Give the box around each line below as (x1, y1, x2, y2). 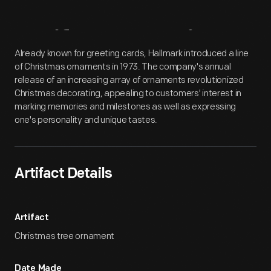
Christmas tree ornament (15, 230, 115, 242)
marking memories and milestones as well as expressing (15, 101, 237, 113)
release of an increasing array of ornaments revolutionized (15, 74, 244, 86)
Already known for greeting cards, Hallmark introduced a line (15, 48, 249, 59)
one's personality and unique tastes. (15, 114, 158, 126)
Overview (114, 29, 230, 59)
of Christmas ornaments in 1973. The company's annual (15, 61, 231, 73)
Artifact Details (15, 167, 112, 181)
